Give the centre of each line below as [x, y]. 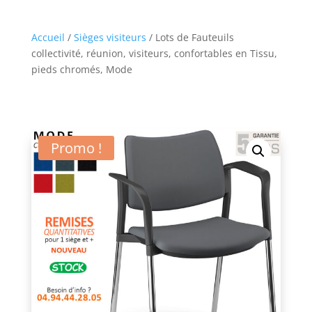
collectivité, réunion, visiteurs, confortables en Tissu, [154, 54]
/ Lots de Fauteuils [190, 38]
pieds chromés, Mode [81, 70]
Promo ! [76, 148]
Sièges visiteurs [110, 38]
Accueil [48, 38]
